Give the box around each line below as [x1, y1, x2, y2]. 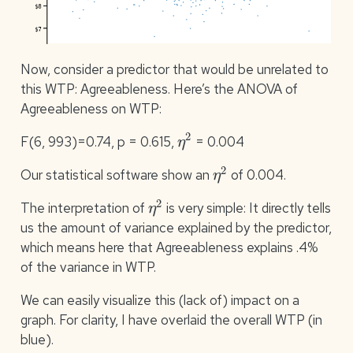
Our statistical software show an [20, 166, 213, 184]
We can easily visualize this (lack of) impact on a [20, 292, 299, 310]
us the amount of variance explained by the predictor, [20, 219, 332, 237]
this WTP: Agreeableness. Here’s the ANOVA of [20, 80, 298, 98]
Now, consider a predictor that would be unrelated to [20, 60, 329, 78]
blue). [20, 331, 54, 349]
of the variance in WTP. [20, 258, 156, 277]
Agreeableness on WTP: [20, 99, 162, 117]
